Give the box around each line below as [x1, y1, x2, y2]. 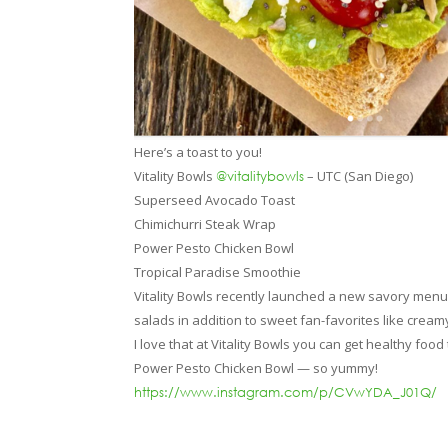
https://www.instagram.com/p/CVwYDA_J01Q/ [134, 383, 438, 400]
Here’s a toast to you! [134, 142, 263, 161]
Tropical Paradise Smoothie [134, 262, 302, 281]
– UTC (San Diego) [304, 166, 414, 185]
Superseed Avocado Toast [134, 190, 296, 209]
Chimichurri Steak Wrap [134, 214, 277, 233]
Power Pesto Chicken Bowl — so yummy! [134, 358, 379, 377]
